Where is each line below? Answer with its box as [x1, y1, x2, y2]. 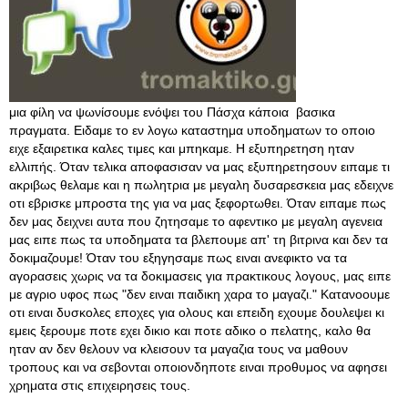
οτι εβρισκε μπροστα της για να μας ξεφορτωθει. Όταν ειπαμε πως [9, 196, 386, 210]
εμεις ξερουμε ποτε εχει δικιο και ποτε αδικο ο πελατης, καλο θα [9, 323, 371, 338]
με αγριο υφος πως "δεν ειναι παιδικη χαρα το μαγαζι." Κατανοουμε [9, 287, 390, 301]
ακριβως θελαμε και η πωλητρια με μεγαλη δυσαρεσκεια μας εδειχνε [9, 178, 393, 192]
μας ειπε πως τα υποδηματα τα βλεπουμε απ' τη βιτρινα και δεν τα [9, 232, 388, 247]
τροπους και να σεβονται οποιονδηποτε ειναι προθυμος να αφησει [9, 360, 387, 374]
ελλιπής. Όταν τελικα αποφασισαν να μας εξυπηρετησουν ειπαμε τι [9, 159, 390, 174]
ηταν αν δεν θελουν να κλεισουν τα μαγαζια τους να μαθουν [9, 342, 348, 356]
